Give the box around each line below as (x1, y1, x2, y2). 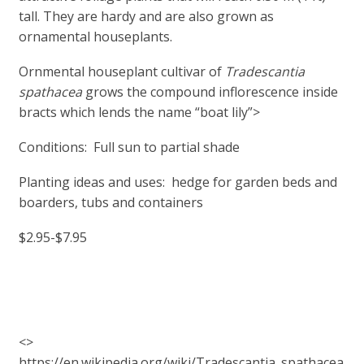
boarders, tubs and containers (18, 193, 203, 212)
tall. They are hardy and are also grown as (18, 7, 274, 26)
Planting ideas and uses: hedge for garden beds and (18, 173, 337, 192)
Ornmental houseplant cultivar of (18, 63, 225, 81)
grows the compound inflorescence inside (81, 83, 338, 102)
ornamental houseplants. (18, 28, 172, 46)
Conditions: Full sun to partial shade (18, 138, 240, 157)
